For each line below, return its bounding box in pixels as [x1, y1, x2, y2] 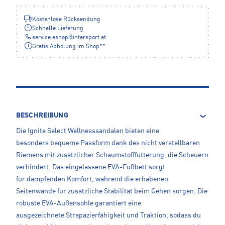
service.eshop [32, 35, 68, 41]
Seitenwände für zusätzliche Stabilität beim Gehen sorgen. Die [16, 188, 207, 195]
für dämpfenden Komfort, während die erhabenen [16, 176, 168, 183]
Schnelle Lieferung [32, 26, 83, 32]
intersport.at [73, 35, 106, 41]
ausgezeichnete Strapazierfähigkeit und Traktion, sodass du [16, 212, 201, 219]
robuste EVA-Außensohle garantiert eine [16, 200, 141, 207]
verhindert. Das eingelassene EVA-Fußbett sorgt [16, 164, 165, 171]
